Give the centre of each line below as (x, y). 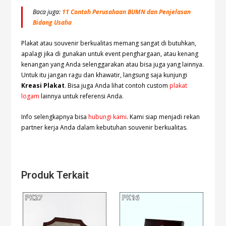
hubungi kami (108, 117)
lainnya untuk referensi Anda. (82, 96)
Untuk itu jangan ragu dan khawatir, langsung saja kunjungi (104, 75)
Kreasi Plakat (43, 85)
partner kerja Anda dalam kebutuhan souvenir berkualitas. (105, 127)
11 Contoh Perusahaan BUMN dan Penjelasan (127, 12)
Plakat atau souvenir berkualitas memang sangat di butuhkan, (109, 43)
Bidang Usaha (52, 22)
